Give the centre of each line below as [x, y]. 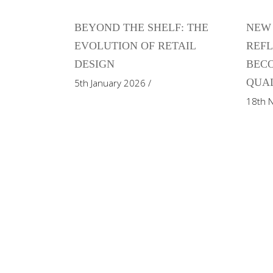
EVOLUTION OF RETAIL [135, 46]
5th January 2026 [110, 83]
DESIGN [94, 64]
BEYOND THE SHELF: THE [141, 27]
